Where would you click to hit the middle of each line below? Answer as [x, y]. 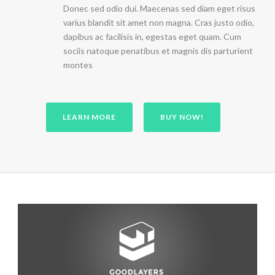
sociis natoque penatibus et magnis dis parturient [158, 51]
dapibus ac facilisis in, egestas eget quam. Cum [152, 37]
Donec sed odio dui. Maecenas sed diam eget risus [159, 9]
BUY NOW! [182, 117]
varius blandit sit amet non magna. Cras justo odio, [159, 23]
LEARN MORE [89, 117]
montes [78, 65]
